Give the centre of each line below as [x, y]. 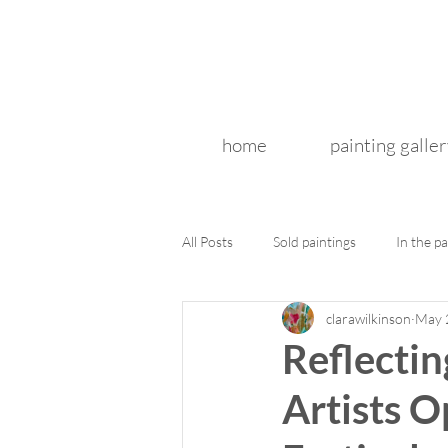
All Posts [207, 241]
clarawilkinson [368, 318]
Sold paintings [314, 241]
